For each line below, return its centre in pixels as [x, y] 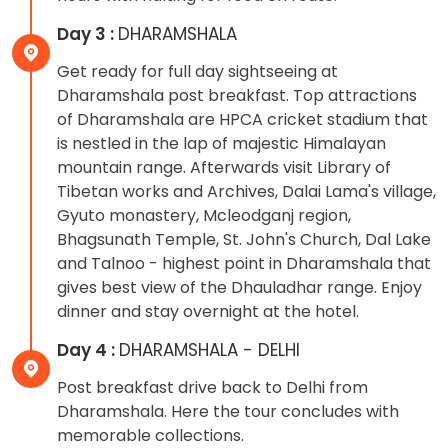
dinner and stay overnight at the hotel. [208, 311]
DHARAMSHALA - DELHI [209, 349]
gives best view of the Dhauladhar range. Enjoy [239, 287]
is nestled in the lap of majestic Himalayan [221, 143]
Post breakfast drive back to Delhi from [212, 387]
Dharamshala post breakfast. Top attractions [237, 95]
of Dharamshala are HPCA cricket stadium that [242, 119]
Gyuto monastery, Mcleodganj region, [204, 215]
